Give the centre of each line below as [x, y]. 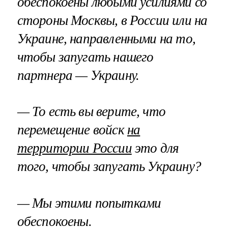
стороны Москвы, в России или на [112, 21]
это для [155, 148]
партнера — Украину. [78, 76]
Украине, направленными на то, [106, 39]
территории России [74, 148]
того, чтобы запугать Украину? [109, 167]
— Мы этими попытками [89, 203]
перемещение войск [72, 130]
